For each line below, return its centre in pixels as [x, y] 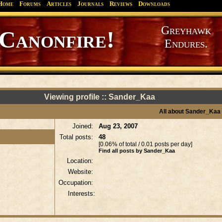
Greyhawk [186, 30]
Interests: [81, 194]
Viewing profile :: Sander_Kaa [99, 97]
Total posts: [77, 137]
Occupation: [77, 183]
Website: [81, 172]
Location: [81, 161]
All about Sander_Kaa [190, 111]
